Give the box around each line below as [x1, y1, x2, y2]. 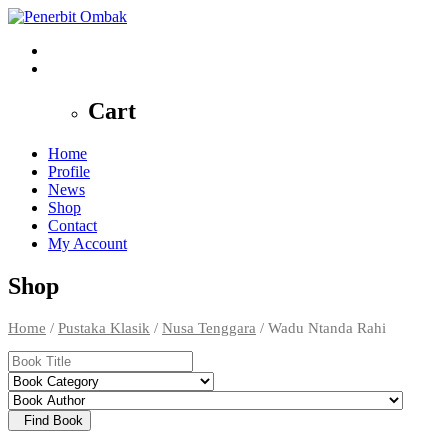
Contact [48, 216, 97, 234]
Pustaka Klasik [58, 319, 150, 336]
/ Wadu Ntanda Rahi [256, 319, 386, 336]
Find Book [24, 413, 83, 429]
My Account [48, 234, 127, 252]
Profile [48, 162, 90, 180]
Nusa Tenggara [162, 319, 256, 336]
